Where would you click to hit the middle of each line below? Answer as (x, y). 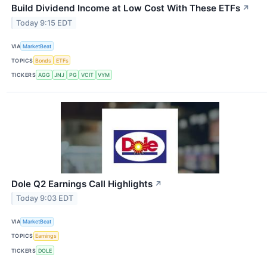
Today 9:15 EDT (44, 23)
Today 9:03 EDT (45, 198)
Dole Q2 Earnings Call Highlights (82, 184)
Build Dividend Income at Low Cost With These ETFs (126, 8)
